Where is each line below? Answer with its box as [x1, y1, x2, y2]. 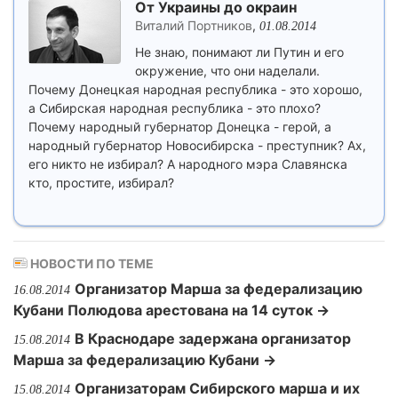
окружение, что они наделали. [135, 63, 320, 78]
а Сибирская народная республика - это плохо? [28, 100, 321, 115]
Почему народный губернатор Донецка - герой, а [28, 119, 331, 134]
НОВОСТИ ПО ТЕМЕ [28, 256, 154, 271]
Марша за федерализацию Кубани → [13, 351, 276, 369]
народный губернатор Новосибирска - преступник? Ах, [28, 138, 366, 153]
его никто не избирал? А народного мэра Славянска [28, 156, 347, 171]
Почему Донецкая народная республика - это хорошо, [28, 82, 362, 97]
